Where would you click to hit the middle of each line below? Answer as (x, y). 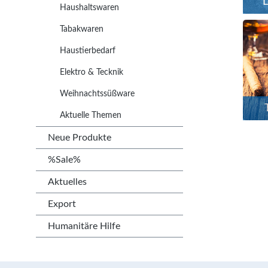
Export (62, 204)
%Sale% (64, 160)
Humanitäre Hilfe (84, 226)
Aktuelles (67, 182)
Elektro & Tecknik (92, 72)
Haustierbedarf (88, 51)
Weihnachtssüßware (97, 94)
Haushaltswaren (89, 8)
